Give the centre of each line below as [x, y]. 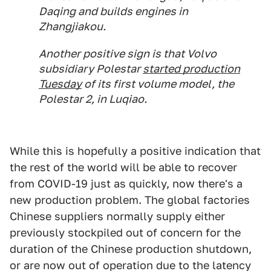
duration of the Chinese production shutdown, [131, 249]
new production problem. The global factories [130, 200]
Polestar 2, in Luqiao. [93, 99]
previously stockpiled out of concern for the [125, 233]
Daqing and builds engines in [113, 11]
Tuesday [60, 84]
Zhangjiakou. [72, 27]
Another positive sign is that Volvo [128, 54]
